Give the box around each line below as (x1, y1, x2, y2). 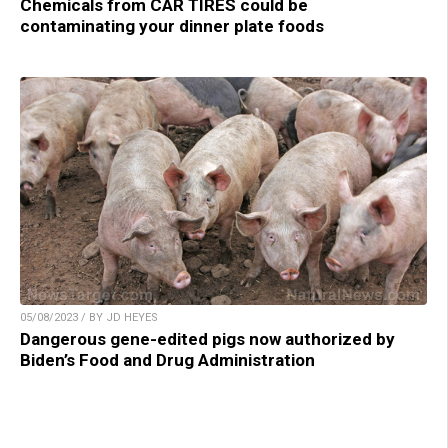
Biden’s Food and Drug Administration (20, 350, 315, 371)
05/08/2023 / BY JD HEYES (20, 311, 158, 325)
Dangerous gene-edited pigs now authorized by (20, 329, 395, 350)
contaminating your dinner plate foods (20, 15, 324, 36)
